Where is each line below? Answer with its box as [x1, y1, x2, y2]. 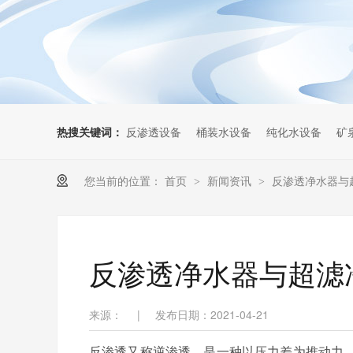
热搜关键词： [57, 124, 123, 139]
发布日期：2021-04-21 [155, 307, 269, 322]
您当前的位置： [84, 173, 162, 188]
